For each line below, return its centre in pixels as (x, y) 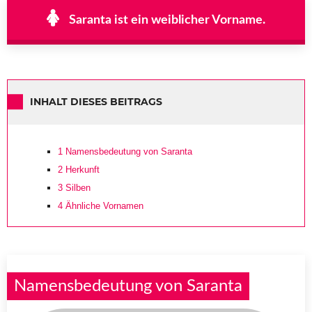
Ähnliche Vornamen (103, 205)
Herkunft (81, 169)
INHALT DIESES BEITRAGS (96, 102)
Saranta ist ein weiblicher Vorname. (167, 20)
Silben (77, 187)
